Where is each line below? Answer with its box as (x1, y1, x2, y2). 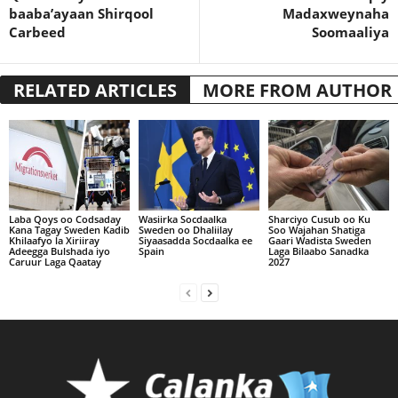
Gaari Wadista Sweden (267, 234, 371, 248)
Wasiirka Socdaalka (138, 212, 227, 227)
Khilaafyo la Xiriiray (9, 234, 99, 248)
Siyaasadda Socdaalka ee (138, 234, 252, 248)
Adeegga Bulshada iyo (9, 244, 110, 259)
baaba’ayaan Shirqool (9, 4, 154, 23)
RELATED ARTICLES (13, 78, 177, 103)
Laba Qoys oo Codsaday (9, 212, 121, 227)
